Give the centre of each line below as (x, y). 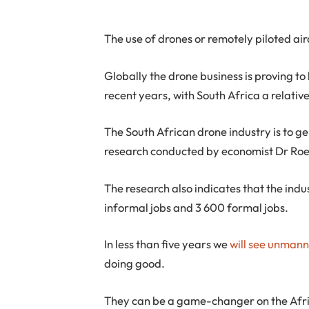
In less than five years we (167, 244)
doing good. (135, 263)
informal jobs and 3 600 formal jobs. (197, 207)
